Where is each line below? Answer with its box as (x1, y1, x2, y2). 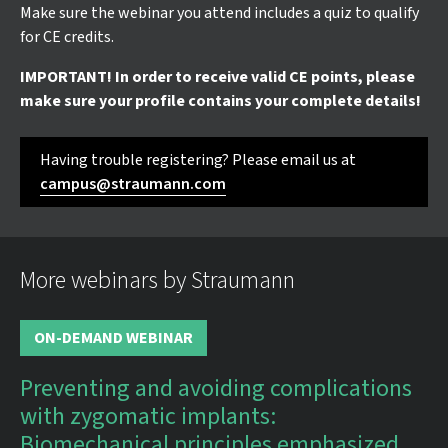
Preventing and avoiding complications (20, 371, 412, 406)
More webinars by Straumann (20, 263, 295, 298)
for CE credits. (20, 26, 114, 48)
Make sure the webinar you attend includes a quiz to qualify (20, 2, 419, 24)
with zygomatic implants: (20, 399, 276, 434)
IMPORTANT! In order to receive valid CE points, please (20, 66, 415, 88)
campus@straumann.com (40, 173, 226, 195)
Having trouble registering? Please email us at (40, 149, 356, 171)
